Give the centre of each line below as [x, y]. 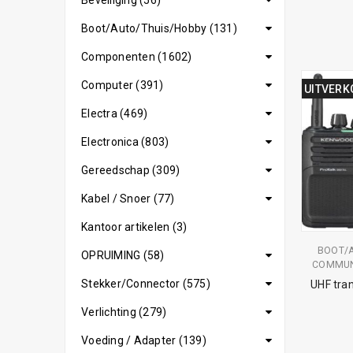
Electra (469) [115, 113]
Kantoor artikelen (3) [134, 227]
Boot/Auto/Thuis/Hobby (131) [159, 28]
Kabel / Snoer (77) [128, 199]
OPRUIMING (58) [123, 255]
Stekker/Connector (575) [146, 284]
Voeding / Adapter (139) [144, 340]
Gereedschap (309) [131, 170]
